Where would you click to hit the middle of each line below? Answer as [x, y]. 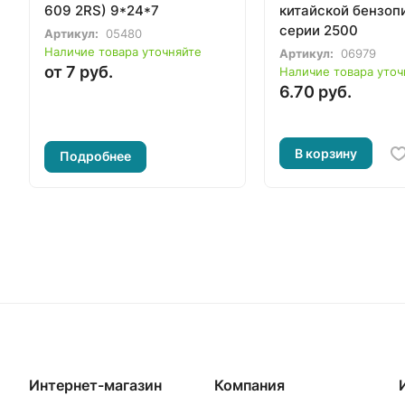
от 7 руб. [79, 71]
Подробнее [95, 156]
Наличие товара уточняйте [123, 51]
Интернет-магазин [95, 385]
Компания [249, 385]
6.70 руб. [316, 91]
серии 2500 [319, 30]
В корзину [326, 153]
